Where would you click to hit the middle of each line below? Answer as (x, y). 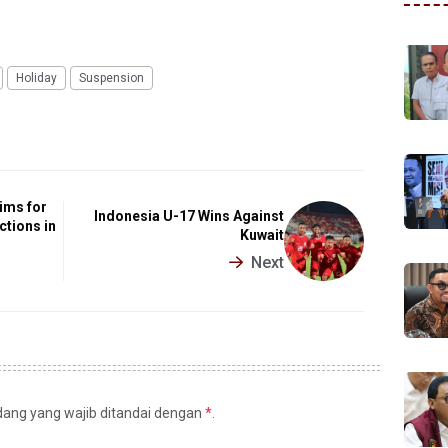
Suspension (111, 77)
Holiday (36, 77)
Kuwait (262, 235)
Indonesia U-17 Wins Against (189, 216)
